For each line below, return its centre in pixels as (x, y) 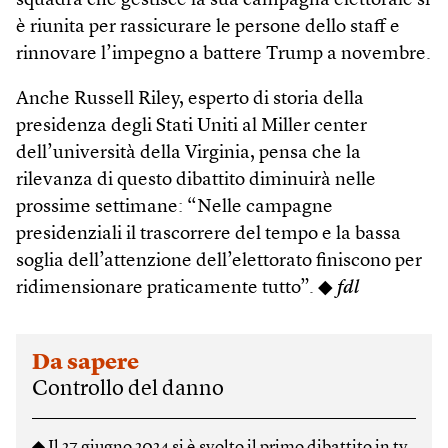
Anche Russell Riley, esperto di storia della (190, 99)
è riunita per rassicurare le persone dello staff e (208, 27)
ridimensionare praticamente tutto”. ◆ (176, 288)
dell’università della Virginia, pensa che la (188, 153)
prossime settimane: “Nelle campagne (174, 207)
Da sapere (85, 362)
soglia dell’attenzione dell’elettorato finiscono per (219, 261)
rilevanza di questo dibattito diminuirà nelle (196, 180)
